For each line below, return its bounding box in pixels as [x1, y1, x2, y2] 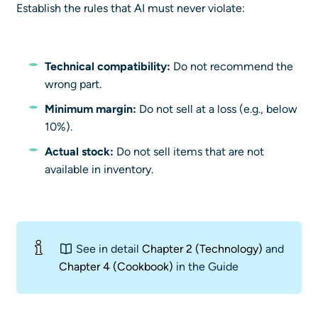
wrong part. [45, 77, 102, 91]
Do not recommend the [170, 59, 293, 73]
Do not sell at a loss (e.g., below [136, 102, 297, 116]
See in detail [73, 241, 142, 256]
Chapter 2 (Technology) [142, 241, 263, 256]
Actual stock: [45, 144, 114, 158]
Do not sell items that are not [114, 144, 264, 158]
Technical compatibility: [45, 59, 170, 73]
